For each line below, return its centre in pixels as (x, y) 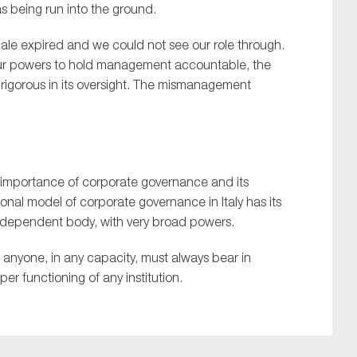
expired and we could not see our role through (151, 45)
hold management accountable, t (163, 65)
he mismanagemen (194, 85)
